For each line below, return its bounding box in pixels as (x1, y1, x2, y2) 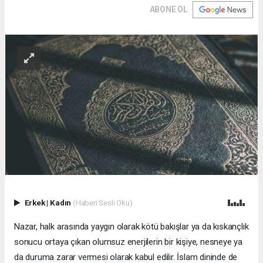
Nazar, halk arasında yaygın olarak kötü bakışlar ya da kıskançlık (14, 221, 249, 232)
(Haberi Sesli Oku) (72, 198, 133, 208)
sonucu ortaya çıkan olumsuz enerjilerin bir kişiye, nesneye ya (14, 237, 243, 248)
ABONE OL (149, 4, 188, 14)
